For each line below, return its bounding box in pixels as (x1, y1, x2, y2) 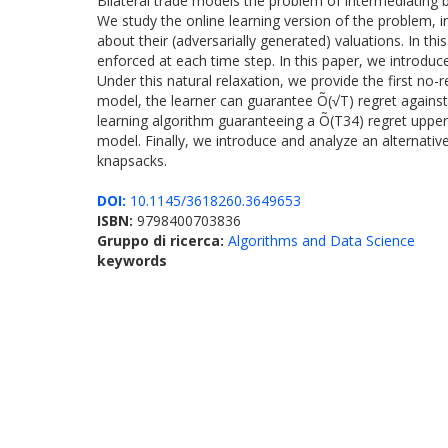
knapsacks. (97, 151, 167, 170)
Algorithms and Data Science (228, 231, 415, 250)
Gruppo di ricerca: (97, 231, 228, 250)
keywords (97, 251, 167, 270)
